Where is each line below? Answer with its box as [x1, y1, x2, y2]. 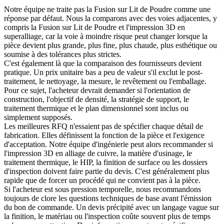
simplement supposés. [4, 113, 72, 122]
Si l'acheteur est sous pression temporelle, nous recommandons [4, 185, 201, 194]
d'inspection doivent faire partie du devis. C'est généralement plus [4, 167, 209, 176]
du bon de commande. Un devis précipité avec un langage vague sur [4, 203, 219, 212]
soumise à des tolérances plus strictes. [4, 50, 121, 59]
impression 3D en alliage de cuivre [7, 149, 116, 158]
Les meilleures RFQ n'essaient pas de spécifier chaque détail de [4, 122, 203, 131]
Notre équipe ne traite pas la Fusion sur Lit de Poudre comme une [4, 5, 210, 14]
